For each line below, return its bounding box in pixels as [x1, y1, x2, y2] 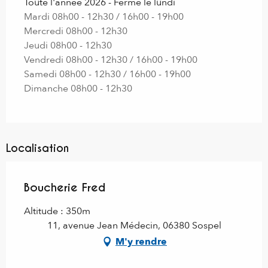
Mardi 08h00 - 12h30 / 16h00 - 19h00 [24, 10, 184, 24]
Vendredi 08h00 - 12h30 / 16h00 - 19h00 [24, 53, 197, 67]
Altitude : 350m [24, 205, 90, 218]
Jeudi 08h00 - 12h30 [24, 39, 112, 53]
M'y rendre [115, 235, 167, 249]
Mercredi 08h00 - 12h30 [24, 25, 127, 38]
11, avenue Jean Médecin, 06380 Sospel [47, 219, 221, 233]
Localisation [6, 141, 69, 156]
